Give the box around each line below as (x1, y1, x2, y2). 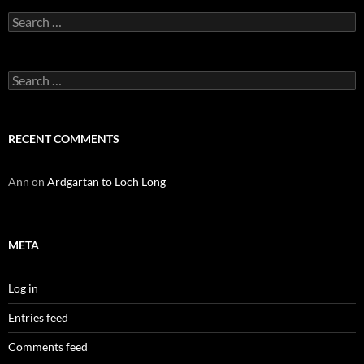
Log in (8, 281, 38, 295)
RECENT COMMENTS (8, 132, 119, 145)
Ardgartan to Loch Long (47, 175, 166, 188)
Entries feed (8, 310, 68, 324)
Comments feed (8, 340, 88, 353)
